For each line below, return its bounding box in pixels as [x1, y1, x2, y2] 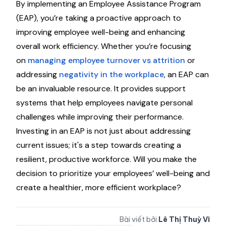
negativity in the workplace [59, 69, 164, 80]
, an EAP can [164, 69, 209, 80]
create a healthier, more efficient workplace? [16, 182, 181, 193]
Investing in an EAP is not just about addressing [16, 126, 191, 136]
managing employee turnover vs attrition [28, 55, 185, 66]
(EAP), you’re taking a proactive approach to [16, 13, 181, 23]
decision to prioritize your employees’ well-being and [16, 168, 210, 179]
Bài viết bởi [120, 215, 157, 224]
